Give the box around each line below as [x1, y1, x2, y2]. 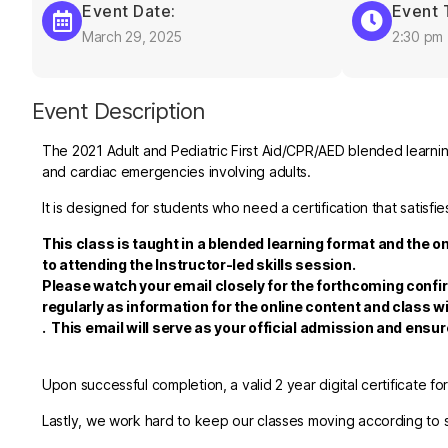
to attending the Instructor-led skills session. [42, 256, 361, 274]
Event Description [32, 98, 206, 125]
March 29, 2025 [82, 28, 183, 46]
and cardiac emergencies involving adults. [42, 163, 311, 181]
